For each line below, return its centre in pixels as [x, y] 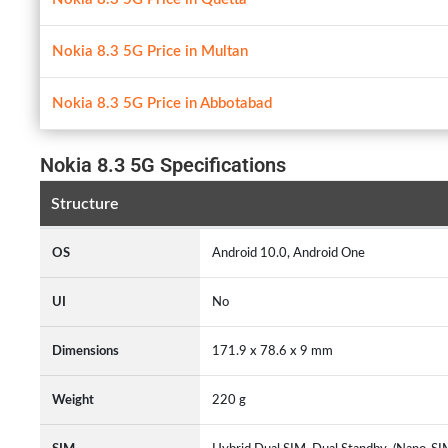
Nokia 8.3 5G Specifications [163, 165]
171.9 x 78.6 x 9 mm [275, 351]
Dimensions [85, 351]
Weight [73, 400]
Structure [84, 203]
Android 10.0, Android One [288, 253]
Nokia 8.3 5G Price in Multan [150, 51]
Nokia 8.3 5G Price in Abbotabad [162, 103]
